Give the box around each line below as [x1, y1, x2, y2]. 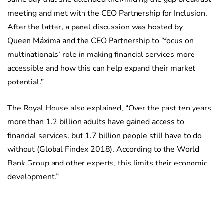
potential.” [7, 77, 44, 88]
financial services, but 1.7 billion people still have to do [7, 130, 202, 141]
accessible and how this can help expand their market [7, 63, 195, 74]
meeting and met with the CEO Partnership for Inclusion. [7, 8, 207, 19]
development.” [7, 171, 59, 183]
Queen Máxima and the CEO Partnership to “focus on [7, 35, 193, 47]
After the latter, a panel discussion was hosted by [7, 22, 183, 33]
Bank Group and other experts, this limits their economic [7, 158, 207, 169]
